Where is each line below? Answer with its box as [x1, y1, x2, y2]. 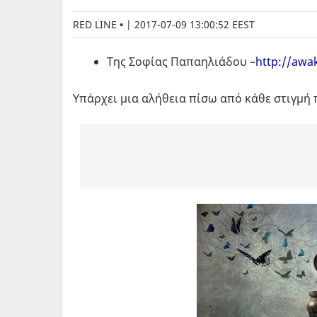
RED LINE [73, 17, 117, 31]
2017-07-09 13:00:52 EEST [134, 17, 255, 31]
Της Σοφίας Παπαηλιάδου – [107, 53, 255, 69]
